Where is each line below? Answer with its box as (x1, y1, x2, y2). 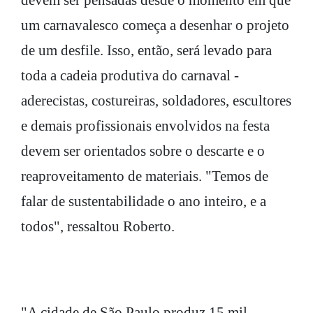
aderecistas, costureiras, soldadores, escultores (21, 92, 291, 110)
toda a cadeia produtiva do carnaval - (21, 67, 239, 85)
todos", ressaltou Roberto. (21, 218, 175, 235)
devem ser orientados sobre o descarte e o (21, 143, 265, 160)
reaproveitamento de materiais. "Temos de (21, 168, 268, 185)
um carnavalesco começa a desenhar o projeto (21, 17, 289, 34)
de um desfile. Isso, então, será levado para (21, 42, 272, 59)
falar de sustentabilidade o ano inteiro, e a (21, 193, 266, 210)
